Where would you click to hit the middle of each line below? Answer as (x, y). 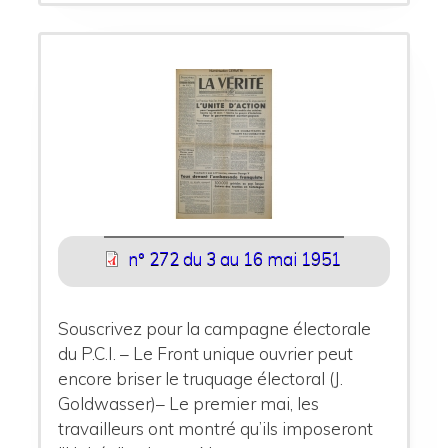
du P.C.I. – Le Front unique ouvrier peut (206, 353)
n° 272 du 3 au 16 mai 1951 (234, 258)
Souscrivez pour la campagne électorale (215, 328)
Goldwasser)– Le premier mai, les (189, 403)
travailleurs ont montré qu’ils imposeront (216, 428)
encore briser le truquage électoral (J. (201, 378)
